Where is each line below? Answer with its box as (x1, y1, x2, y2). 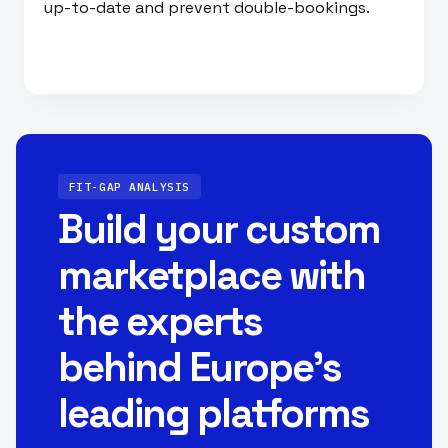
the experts (57, 296, 262, 348)
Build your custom (57, 204, 380, 256)
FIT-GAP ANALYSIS (68, 179, 190, 194)
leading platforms (57, 388, 369, 440)
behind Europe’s (57, 342, 341, 394)
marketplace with (57, 250, 365, 302)
